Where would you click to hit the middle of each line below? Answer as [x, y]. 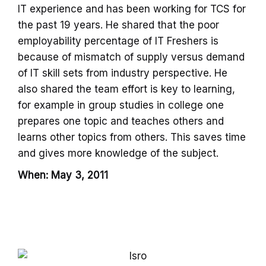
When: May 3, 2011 [63, 175]
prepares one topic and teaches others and [121, 121]
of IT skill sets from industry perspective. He [123, 73]
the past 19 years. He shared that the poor [118, 25]
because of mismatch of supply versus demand [131, 57]
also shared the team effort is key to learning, [126, 89]
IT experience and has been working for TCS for [132, 9]
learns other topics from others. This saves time [132, 137]
